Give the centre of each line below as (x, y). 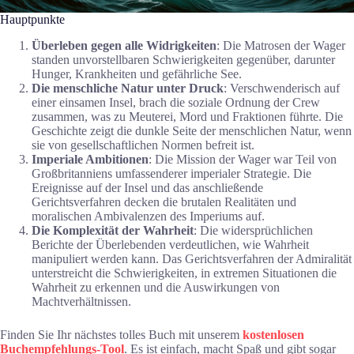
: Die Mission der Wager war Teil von (243, 160)
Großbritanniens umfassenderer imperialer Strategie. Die (171, 174)
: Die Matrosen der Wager (281, 46)
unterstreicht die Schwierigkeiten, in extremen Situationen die (184, 273)
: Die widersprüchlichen (253, 231)
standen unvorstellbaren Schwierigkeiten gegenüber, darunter (183, 60)
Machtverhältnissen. (81, 302)
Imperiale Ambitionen (90, 160)
